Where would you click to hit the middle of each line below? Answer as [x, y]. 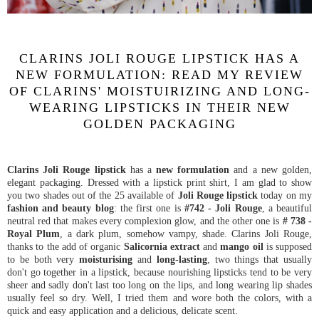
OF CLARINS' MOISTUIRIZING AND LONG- [159, 91]
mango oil [242, 247]
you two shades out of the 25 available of [93, 195]
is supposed [287, 247]
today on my [285, 195]
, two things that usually [260, 260]
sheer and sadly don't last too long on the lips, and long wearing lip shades [159, 285]
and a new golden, [271, 170]
